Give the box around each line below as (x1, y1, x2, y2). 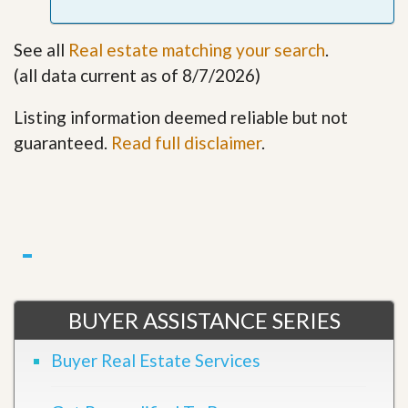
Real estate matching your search (68, 39, 325, 60)
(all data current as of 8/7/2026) (14, 65, 260, 86)
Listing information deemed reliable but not (14, 107, 348, 127)
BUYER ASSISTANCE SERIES (67, 307, 341, 333)
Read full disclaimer (111, 132, 261, 153)
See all (14, 39, 68, 60)
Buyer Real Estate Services (51, 350, 260, 371)
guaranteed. (14, 132, 111, 153)
